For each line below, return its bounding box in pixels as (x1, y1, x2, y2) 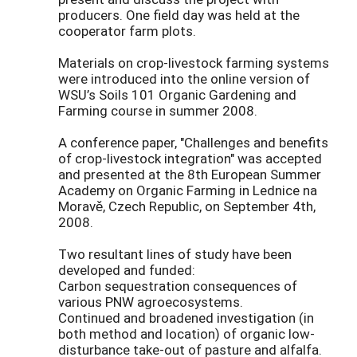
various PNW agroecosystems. (58, 292, 243, 312)
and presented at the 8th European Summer (58, 165, 321, 184)
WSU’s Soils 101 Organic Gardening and (58, 85, 296, 104)
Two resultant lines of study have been (58, 245, 292, 264)
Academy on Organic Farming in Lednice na (58, 181, 317, 200)
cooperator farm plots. (58, 22, 196, 41)
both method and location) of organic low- (58, 324, 315, 343)
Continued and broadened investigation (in (58, 308, 314, 328)
